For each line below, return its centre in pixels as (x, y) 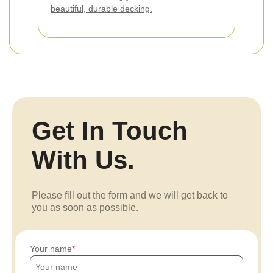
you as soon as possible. (85, 207)
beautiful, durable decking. (101, 9)
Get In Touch (110, 131)
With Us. (83, 160)
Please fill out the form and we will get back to (130, 195)
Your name (51, 249)
